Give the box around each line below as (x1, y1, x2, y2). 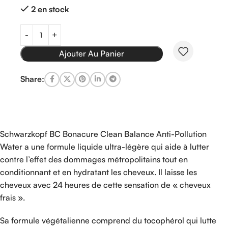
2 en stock (31, 4, 69, 14)
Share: (20, 74, 44, 84)
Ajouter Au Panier (59, 48, 124, 59)
